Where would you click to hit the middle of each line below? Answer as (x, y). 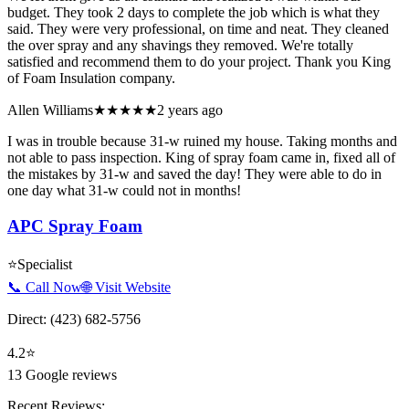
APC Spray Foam (75, 226)
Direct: (29, 319)
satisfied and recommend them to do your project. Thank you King (199, 62)
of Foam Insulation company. (91, 79)
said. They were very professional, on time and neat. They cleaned (198, 29)
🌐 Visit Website (126, 287)
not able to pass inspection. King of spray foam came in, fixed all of (201, 158)
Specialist (45, 264)
